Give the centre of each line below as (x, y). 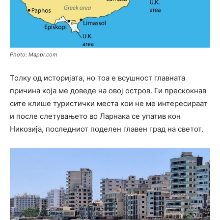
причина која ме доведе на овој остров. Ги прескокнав (108, 90)
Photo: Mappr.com (34, 54)
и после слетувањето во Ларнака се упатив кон (95, 116)
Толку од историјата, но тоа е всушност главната (97, 78)
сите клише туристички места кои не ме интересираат (109, 103)
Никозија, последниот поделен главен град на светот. (107, 129)
